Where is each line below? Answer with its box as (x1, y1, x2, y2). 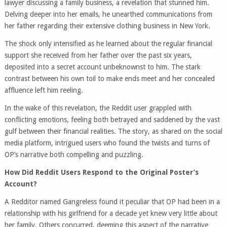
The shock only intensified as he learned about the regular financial (4, 40, 212, 48)
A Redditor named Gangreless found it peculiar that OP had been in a (4, 198, 220, 206)
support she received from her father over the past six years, (4, 51, 192, 59)
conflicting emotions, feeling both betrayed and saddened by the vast (4, 116, 220, 124)
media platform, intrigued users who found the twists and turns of (4, 139, 210, 147)
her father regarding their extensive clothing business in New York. (4, 22, 210, 30)
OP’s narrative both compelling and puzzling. (4, 150, 143, 159)
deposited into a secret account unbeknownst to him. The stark (4, 63, 201, 71)
